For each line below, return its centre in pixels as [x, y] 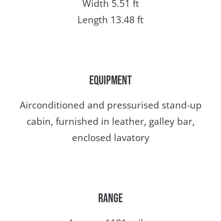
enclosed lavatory [110, 138]
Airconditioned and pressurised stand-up [110, 105]
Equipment [110, 81]
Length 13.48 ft [110, 20]
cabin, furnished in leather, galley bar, [110, 122]
